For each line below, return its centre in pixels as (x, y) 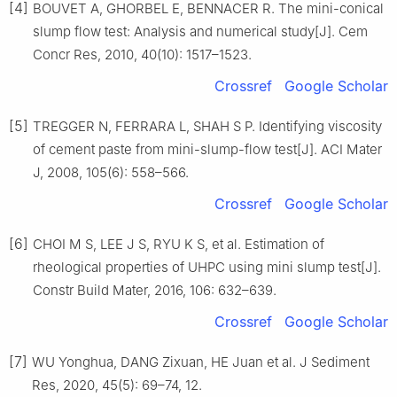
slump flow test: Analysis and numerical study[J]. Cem (200, 32)
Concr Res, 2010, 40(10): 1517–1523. (142, 55)
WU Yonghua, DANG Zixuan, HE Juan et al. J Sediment (201, 362)
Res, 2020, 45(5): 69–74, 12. (117, 385)
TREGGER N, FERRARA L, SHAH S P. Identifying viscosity (207, 127)
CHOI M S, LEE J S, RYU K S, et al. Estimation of (179, 245)
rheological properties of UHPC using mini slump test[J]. (207, 268)
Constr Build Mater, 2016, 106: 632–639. (155, 291)
